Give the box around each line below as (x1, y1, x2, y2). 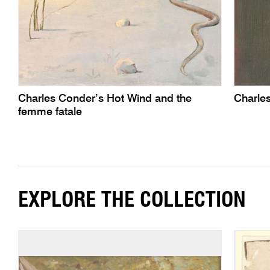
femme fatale (17, 107, 82, 118)
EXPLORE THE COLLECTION (17, 189, 246, 211)
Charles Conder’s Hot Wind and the (17, 93, 192, 105)
